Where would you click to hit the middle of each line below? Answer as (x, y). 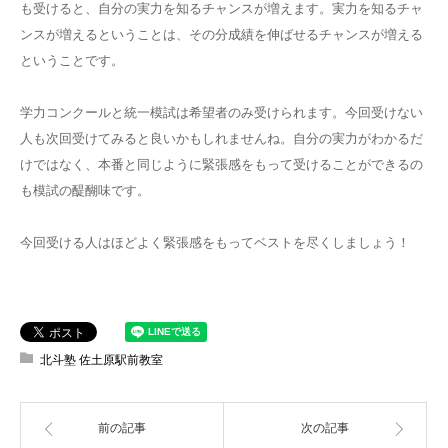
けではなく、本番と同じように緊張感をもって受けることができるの (221, 164)
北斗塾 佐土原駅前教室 (101, 359)
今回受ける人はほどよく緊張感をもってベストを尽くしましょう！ (215, 242)
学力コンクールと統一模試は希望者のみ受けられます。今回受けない (221, 112)
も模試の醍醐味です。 (85, 190)
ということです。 (72, 60)
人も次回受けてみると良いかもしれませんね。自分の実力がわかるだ (221, 138)
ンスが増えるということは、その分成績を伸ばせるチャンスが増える (221, 34)
